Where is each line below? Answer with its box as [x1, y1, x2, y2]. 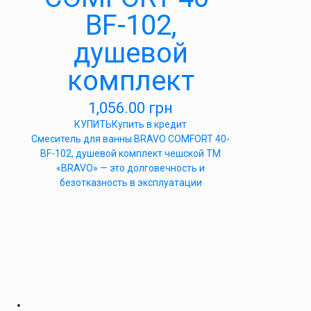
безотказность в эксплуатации [59, 177, 202, 188]
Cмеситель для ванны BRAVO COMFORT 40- [31, 133, 230, 144]
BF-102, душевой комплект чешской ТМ [40, 148, 221, 159]
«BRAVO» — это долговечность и [56, 162, 205, 174]
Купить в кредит [112, 119, 187, 130]
